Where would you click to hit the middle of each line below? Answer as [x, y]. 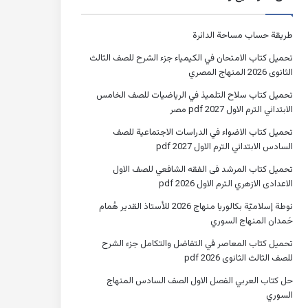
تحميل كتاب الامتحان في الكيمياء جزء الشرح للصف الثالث [191, 58]
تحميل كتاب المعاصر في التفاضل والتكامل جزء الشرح [197, 244]
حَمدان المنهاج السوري [252, 221]
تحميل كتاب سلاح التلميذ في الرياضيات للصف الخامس [195, 95]
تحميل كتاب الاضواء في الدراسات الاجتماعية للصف [203, 132]
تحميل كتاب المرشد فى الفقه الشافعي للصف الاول [203, 169]
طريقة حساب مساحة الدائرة [243, 35]
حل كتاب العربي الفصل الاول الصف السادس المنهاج [200, 281]
